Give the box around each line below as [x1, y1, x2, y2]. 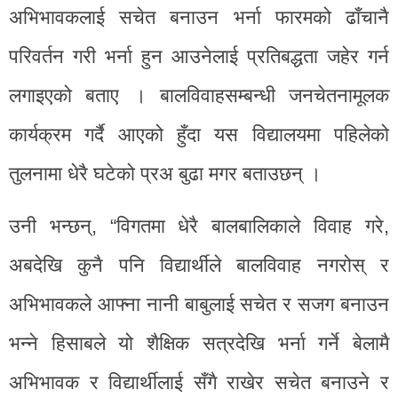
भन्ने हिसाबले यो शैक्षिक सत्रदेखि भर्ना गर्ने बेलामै [9, 331, 389, 354]
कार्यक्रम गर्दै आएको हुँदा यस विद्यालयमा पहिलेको [9, 123, 389, 146]
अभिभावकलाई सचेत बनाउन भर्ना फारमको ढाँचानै [9, 5, 389, 28]
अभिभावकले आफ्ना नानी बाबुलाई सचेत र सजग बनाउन [9, 292, 389, 315]
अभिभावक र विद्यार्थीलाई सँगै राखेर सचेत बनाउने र [9, 370, 389, 394]
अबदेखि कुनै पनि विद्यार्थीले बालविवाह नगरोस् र [9, 253, 389, 276]
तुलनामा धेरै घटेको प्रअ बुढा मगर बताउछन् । [9, 162, 322, 185]
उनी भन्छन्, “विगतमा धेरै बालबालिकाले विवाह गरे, [9, 214, 389, 237]
